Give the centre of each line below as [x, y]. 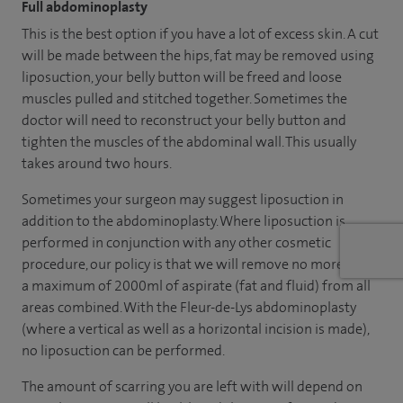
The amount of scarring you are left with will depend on [192, 386]
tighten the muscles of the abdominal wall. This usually [189, 141]
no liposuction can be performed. [123, 350]
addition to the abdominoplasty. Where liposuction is [184, 220]
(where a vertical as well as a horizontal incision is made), [195, 328]
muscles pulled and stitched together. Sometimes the [184, 98]
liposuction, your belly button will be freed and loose [182, 76]
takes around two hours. [97, 163]
